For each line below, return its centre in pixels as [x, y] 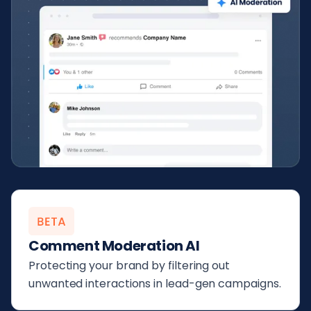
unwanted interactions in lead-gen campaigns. [155, 283]
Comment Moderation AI [114, 245]
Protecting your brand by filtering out [129, 265]
